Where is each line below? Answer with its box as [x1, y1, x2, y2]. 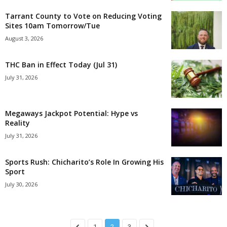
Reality [5, 118, 30, 128]
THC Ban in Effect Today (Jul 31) [5, 60, 117, 69]
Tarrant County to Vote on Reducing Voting [5, 11, 162, 21]
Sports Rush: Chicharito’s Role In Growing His [5, 157, 164, 167]
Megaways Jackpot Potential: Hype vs [5, 108, 138, 118]
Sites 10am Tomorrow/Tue [5, 21, 100, 30]
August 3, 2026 [5, 34, 43, 42]
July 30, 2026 [5, 180, 37, 188]
